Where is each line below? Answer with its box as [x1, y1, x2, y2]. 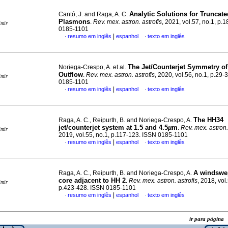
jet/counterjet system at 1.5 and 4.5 [59, 124, 168, 131]
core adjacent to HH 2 [59, 177, 126, 184]
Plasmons [59, 18, 90, 25]
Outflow [59, 71, 83, 78]
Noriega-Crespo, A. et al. [59, 64, 128, 71]
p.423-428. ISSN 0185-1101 [59, 184, 136, 191]
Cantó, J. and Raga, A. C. [59, 11, 129, 18]
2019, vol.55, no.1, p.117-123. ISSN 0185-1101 [59, 131, 188, 138]
